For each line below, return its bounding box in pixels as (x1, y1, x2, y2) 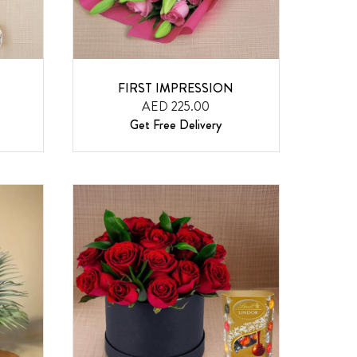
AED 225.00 (142, 96, 210, 116)
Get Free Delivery (130, 115, 222, 134)
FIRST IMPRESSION (118, 78, 234, 97)
